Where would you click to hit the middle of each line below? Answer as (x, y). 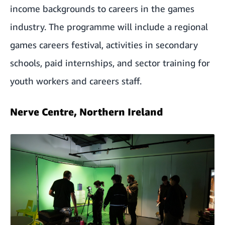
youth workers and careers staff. (76, 81)
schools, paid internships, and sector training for (110, 63)
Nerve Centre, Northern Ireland (87, 111)
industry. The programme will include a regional (109, 26)
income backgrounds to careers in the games (102, 8)
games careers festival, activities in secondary (104, 44)
